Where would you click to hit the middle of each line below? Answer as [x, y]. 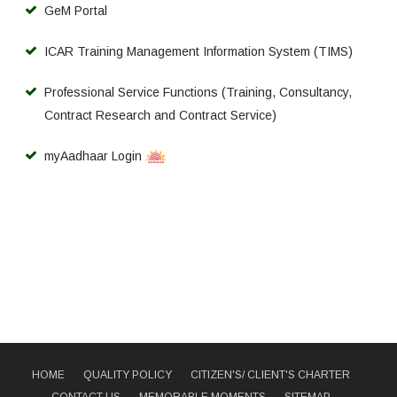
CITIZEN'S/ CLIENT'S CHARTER [270, 375]
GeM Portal [76, 10]
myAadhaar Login [93, 156]
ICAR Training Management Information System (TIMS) [198, 51]
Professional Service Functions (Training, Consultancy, [198, 92]
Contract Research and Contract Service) [160, 115]
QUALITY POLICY [128, 375]
